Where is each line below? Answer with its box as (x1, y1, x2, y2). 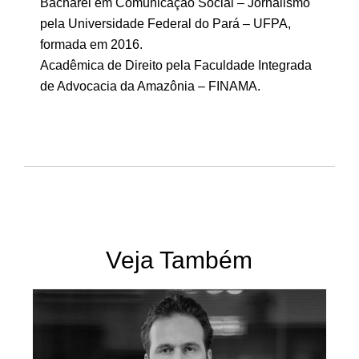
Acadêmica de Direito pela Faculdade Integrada (40, 58, 312, 72)
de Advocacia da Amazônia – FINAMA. (40, 79, 260, 93)
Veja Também (106, 247, 253, 274)
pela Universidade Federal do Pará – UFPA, (40, 17, 291, 30)
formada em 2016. (40, 38, 143, 51)
